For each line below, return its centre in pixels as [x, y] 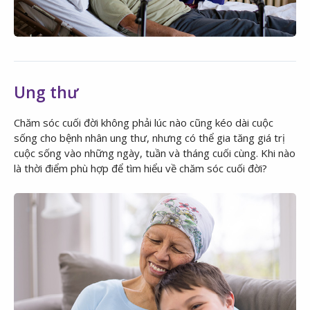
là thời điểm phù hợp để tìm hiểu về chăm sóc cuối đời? [140, 168]
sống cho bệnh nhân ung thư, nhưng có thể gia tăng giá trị [149, 137]
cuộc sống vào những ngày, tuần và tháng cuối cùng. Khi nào [155, 153]
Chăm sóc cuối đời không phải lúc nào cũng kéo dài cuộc [144, 122]
